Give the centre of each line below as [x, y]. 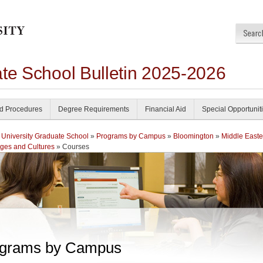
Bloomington [193, 136]
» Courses [72, 147]
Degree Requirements [94, 109]
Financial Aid [166, 109]
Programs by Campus [131, 136]
